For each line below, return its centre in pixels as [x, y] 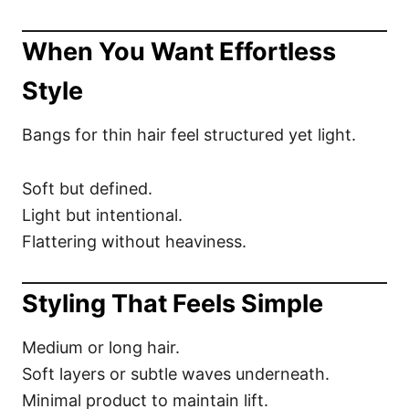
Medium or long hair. [101, 347]
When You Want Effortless [179, 52]
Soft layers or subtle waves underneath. [176, 374]
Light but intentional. [102, 215]
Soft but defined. [87, 189]
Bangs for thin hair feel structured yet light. [189, 135]
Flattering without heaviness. [134, 241]
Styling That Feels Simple [173, 304]
